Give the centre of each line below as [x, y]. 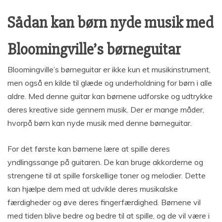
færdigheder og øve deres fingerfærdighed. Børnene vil [104, 202]
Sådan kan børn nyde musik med [111, 22]
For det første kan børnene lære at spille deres [89, 148]
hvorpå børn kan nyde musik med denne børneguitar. [100, 123]
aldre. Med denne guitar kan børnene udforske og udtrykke [110, 96]
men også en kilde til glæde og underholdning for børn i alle [110, 83]
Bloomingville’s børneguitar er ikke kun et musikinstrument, [109, 69]
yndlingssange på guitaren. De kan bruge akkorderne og [105, 162]
